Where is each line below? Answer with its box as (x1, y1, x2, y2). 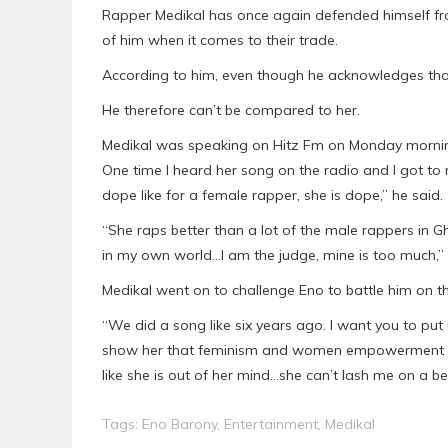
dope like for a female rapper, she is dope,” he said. (102, 185, 443, 204)
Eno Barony (142, 414, 217, 433)
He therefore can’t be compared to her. (102, 100, 360, 119)
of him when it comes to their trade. (102, 30, 338, 49)
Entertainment (224, 414, 318, 433)
